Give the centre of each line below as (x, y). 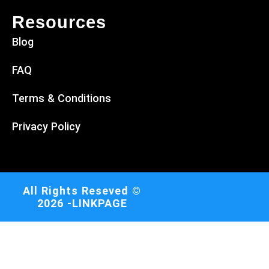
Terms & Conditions (62, 98)
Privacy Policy (46, 127)
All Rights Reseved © (82, 191)
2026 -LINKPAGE (82, 204)
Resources (59, 23)
